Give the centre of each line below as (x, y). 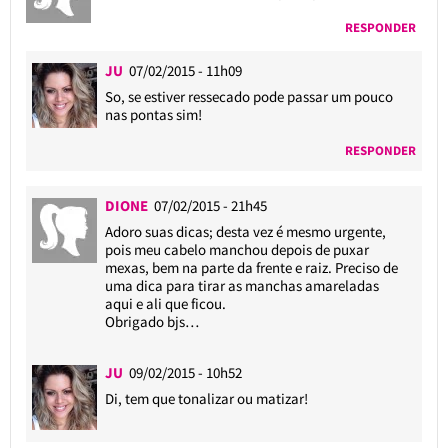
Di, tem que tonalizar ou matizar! (207, 398)
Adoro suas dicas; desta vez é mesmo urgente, (246, 231)
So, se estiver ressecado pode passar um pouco (249, 96)
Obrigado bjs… (152, 321)
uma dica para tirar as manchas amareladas (242, 285)
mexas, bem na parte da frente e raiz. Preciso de (252, 267)
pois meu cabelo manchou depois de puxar (237, 249)
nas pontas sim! (154, 114)
